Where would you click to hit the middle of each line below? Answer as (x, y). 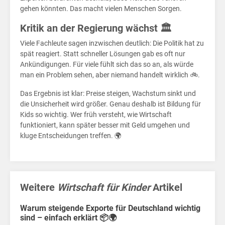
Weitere (39, 188)
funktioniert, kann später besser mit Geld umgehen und (105, 125)
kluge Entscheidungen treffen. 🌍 (71, 136)
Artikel (166, 188)
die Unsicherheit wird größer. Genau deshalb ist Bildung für (110, 104)
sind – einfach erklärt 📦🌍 (68, 218)
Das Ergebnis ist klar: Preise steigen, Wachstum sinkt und (108, 94)
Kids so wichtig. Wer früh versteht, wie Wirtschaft (96, 115)
